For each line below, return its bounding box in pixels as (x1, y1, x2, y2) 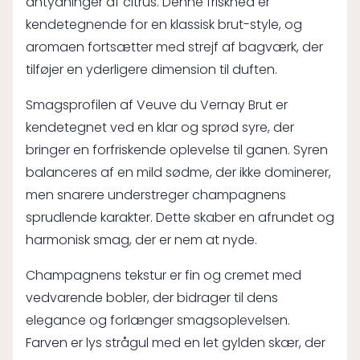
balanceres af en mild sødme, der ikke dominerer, (26, 163, 331, 182)
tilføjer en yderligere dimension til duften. (26, 60, 277, 79)
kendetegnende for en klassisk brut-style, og (26, 15, 302, 34)
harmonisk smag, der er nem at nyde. (26, 231, 257, 249)
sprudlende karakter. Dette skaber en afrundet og (26, 208, 334, 227)
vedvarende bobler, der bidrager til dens (26, 288, 278, 307)
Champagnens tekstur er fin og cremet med (26, 266, 301, 284)
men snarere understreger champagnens (26, 186, 286, 204)
